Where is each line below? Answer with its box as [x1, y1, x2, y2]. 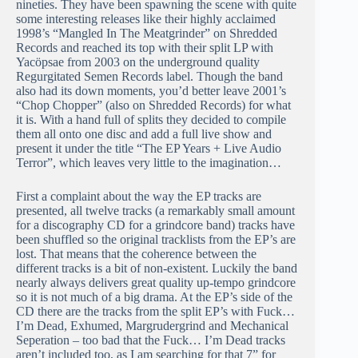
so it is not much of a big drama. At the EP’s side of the [16, 290, 292, 304]
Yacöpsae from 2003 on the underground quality [16, 55, 260, 70]
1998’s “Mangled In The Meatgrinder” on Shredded [16, 26, 277, 41]
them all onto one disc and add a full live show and [16, 127, 272, 141]
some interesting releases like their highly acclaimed [16, 12, 276, 26]
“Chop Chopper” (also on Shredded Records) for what [16, 98, 291, 113]
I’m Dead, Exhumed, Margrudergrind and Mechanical [16, 319, 288, 333]
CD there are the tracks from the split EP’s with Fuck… [16, 304, 295, 319]
